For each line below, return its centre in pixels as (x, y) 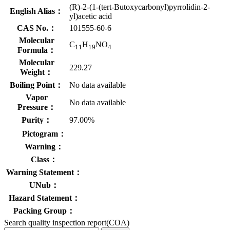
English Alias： (36, 11)
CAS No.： (36, 28)
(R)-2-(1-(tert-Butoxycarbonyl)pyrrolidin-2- (140, 7)
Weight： (36, 72)
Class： (44, 160)
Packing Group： (44, 211)
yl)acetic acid (91, 16)
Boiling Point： (36, 85)
